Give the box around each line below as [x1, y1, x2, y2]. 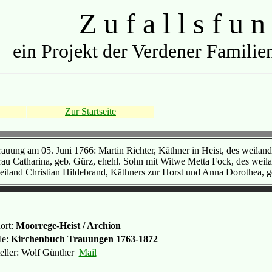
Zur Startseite [65, 106, 116, 117]
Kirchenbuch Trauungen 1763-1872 [10, 233, 158, 244]
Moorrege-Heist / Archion [15, 220, 121, 231]
